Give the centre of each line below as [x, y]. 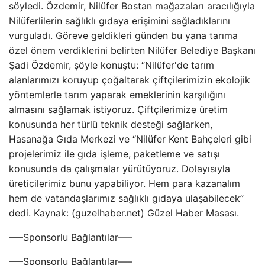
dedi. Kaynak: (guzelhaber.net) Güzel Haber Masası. [124, 213]
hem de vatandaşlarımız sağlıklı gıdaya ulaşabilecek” [126, 198]
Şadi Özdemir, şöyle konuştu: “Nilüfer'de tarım [112, 65]
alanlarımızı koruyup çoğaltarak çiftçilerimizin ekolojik [130, 80]
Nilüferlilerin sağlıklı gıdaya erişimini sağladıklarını [119, 21]
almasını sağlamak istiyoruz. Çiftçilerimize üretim [118, 109]
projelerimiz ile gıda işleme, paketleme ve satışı [114, 154]
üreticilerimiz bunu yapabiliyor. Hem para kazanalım [125, 183]
